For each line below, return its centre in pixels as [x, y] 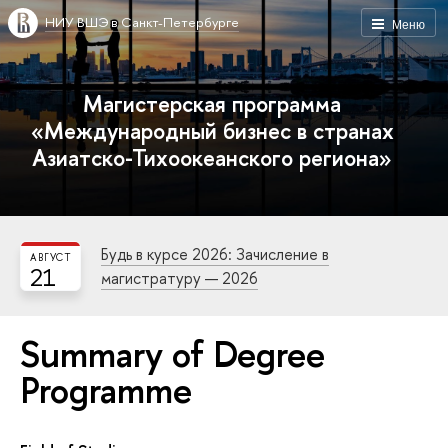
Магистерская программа [212, 103]
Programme [106, 390]
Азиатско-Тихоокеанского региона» [212, 157]
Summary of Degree [172, 354]
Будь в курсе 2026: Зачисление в [215, 254]
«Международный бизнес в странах [212, 130]
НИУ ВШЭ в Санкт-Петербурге [142, 22]
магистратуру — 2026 [179, 278]
